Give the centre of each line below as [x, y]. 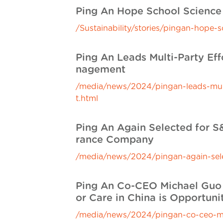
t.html [87, 99]
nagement [101, 70]
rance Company [115, 140]
